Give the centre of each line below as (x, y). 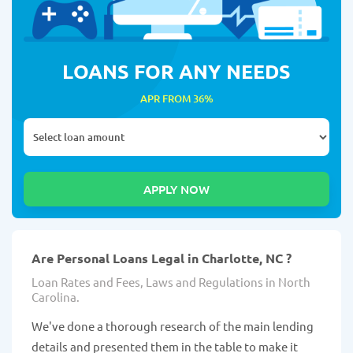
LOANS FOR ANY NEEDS (176, 71)
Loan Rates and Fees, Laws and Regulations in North (171, 282)
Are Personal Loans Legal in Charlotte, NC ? (162, 258)
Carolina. (56, 297)
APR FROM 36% (176, 99)
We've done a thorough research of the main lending (173, 326)
